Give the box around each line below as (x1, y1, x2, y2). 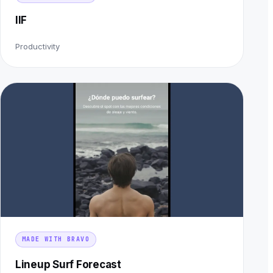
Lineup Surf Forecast (15, 258, 121, 271)
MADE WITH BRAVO (22, 235, 90, 244)
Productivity (15, 41, 60, 52)
